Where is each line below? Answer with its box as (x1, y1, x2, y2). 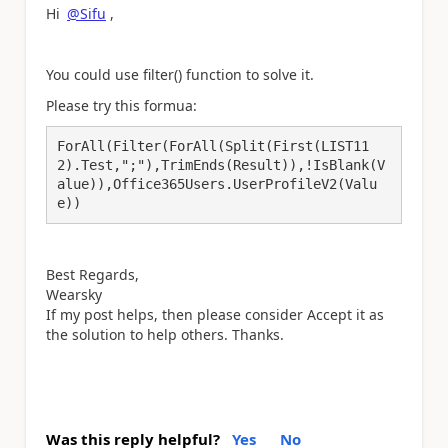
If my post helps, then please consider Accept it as (46, 305, 384, 324)
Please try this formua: (46, 95, 197, 115)
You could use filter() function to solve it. (46, 65, 314, 84)
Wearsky (46, 285, 102, 304)
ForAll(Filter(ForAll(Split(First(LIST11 (57, 138, 369, 154)
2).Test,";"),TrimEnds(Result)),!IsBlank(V (57, 157, 385, 173)
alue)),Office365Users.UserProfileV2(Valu (57, 176, 377, 192)
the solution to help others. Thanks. (46, 325, 284, 344)
